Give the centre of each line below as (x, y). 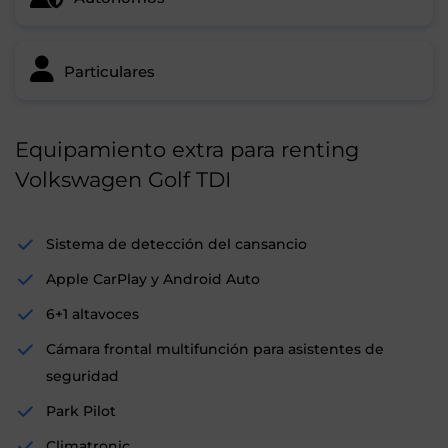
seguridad (82, 376)
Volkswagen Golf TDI (123, 180)
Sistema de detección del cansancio (176, 244)
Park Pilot (81, 411)
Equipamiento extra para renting (187, 150)
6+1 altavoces (92, 314)
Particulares (109, 72)
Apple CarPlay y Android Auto (153, 279)
